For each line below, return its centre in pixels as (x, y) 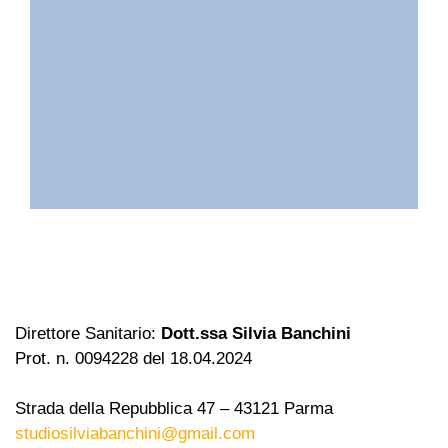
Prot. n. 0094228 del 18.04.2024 (133, 359)
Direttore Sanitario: (88, 334)
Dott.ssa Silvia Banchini (256, 334)
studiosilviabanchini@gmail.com (135, 433)
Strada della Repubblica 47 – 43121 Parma (174, 408)
